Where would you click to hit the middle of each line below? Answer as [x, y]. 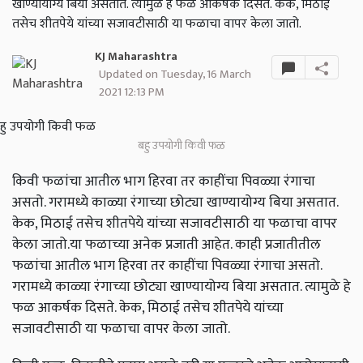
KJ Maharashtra [136, 57]
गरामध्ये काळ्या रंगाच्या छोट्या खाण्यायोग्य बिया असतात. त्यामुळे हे [181, 287]
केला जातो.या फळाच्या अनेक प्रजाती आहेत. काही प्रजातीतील [167, 245]
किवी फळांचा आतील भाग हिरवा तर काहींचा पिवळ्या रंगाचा [164, 181]
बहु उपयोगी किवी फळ [181, 146]
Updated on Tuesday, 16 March [175, 75]
